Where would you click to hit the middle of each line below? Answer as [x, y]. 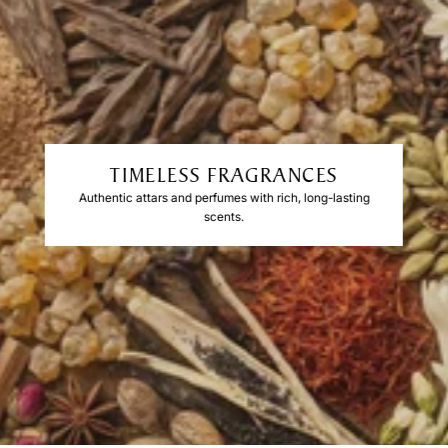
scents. [223, 216]
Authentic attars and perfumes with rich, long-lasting [224, 197]
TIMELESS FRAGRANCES [224, 175]
